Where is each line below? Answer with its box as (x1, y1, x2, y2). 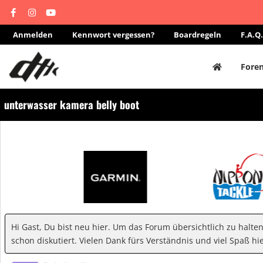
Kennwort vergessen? (72, 29, 154, 40)
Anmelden (13, 29, 53, 40)
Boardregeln (174, 29, 221, 40)
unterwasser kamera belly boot (4, 97, 139, 112)
